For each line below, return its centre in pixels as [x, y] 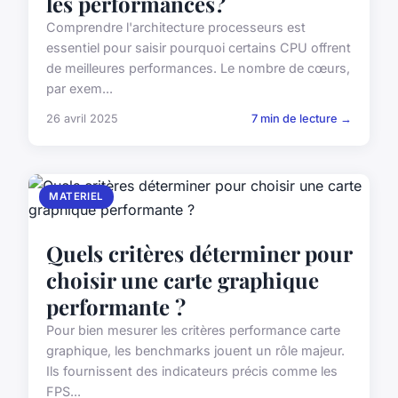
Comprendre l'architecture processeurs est [176, 28]
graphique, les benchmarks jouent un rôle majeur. [195, 351]
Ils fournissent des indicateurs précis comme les [192, 371]
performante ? [116, 307]
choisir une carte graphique [183, 280]
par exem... [80, 89]
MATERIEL [76, 197]
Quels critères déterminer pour [199, 254]
